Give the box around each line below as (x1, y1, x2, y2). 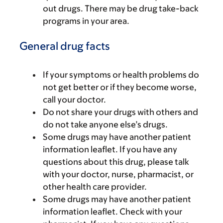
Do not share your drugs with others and (43, 107, 198, 117)
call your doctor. (43, 95, 106, 105)
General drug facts (19, 40, 110, 52)
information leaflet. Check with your (43, 207, 182, 217)
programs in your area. (43, 16, 129, 26)
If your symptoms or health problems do (43, 70, 199, 80)
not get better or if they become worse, (43, 82, 197, 92)
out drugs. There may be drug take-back (43, 3, 199, 13)
